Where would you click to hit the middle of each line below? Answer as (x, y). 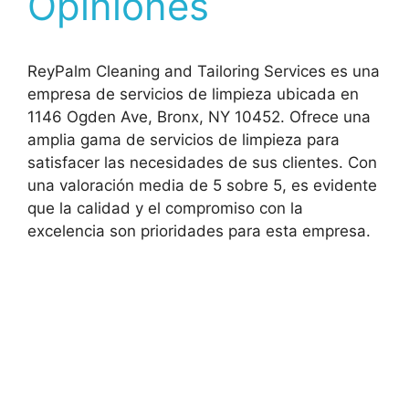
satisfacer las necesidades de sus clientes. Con (202, 163)
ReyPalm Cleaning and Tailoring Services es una (204, 71)
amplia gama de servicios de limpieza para (184, 140)
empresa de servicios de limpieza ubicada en (193, 94)
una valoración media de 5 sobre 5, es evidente (202, 185)
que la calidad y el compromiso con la (165, 208)
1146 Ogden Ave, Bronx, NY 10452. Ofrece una (199, 117)
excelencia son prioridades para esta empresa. (199, 231)
